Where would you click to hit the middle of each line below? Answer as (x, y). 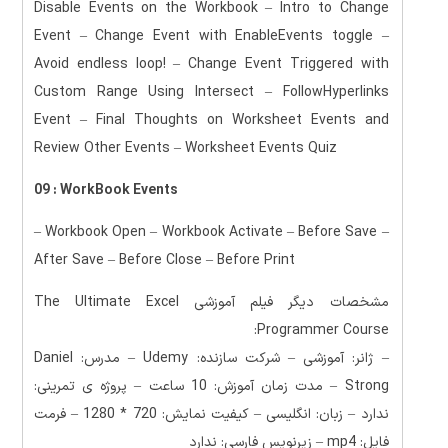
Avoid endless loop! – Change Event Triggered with (211, 64)
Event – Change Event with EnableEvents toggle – (211, 36)
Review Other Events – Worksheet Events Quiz (185, 148)
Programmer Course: (322, 330)
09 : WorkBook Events (105, 190)
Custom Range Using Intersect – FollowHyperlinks (211, 92)
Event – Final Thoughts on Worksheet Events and (211, 120)
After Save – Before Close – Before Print (164, 260)
